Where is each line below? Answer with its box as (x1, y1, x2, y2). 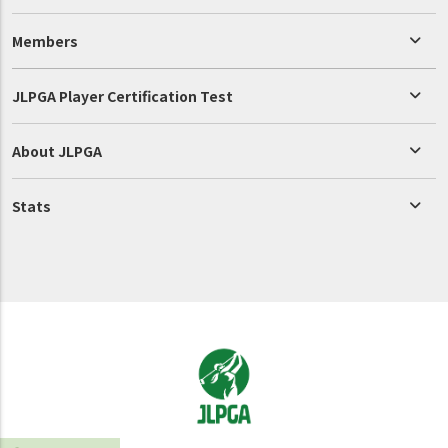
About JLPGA (12, 141, 102, 162)
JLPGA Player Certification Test (12, 86, 233, 107)
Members (12, 31, 78, 52)
